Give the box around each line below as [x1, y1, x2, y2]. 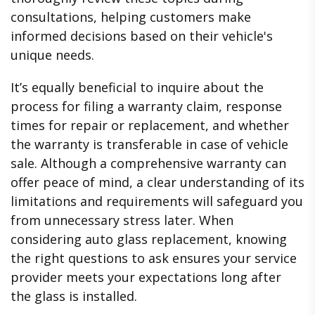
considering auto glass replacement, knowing [11, 231, 287, 248]
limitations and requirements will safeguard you [11, 193, 303, 210]
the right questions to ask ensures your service [11, 250, 297, 267]
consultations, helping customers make [11, 8, 251, 25]
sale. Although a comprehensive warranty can [11, 155, 286, 172]
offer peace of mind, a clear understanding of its [11, 174, 304, 191]
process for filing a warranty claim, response [11, 98, 282, 115]
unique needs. [11, 46, 94, 63]
